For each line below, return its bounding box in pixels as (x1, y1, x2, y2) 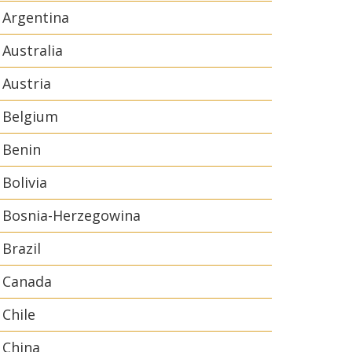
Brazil (2, 239, 41, 258)
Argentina (2, 8, 69, 27)
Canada (2, 272, 52, 291)
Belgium (2, 107, 58, 126)
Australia (2, 41, 63, 60)
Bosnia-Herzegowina (2, 206, 141, 225)
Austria (2, 74, 51, 93)
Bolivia (2, 173, 47, 192)
